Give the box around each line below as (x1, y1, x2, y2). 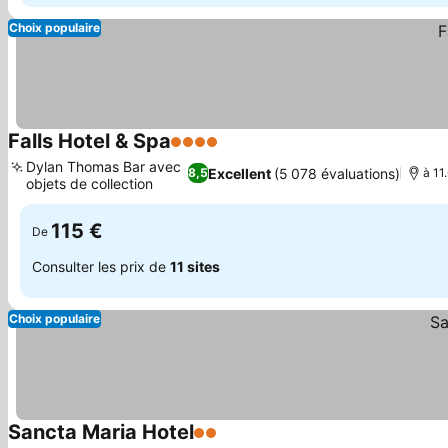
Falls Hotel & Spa (8, 129, 171, 153)
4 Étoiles (170, 142, 236, 162)
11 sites (170, 257, 220, 275)
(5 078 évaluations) (274, 164, 401, 182)
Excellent (208, 164, 272, 182)
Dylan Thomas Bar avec (26, 158, 181, 175)
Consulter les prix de (32, 257, 170, 275)
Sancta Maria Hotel (8, 420, 194, 444)
